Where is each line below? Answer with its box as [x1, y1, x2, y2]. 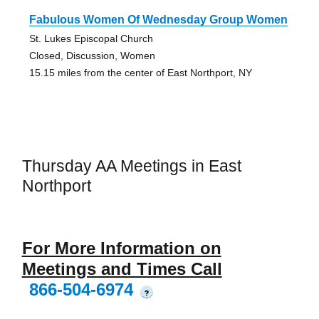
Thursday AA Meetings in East [21, 157, 241, 176]
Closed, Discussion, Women [28, 50, 155, 62]
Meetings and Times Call [21, 258, 222, 278]
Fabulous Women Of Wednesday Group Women [28, 14, 288, 26]
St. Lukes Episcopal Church [28, 33, 153, 45]
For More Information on [21, 238, 221, 258]
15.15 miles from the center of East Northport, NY [28, 67, 252, 79]
